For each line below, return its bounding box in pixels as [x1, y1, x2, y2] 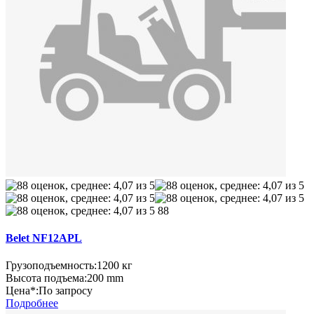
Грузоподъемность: [6, 259, 97, 272]
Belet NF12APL [6, 231, 82, 244]
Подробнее [6, 297, 58, 310]
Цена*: [6, 285, 39, 297]
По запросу [39, 285, 93, 297]
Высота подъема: [6, 272, 87, 285]
